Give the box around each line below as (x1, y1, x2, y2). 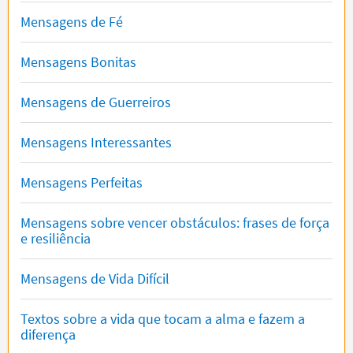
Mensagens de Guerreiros (20, 92, 171, 111)
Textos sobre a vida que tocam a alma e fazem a (20, 309, 305, 328)
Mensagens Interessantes (20, 132, 172, 151)
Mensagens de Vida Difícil (20, 269, 169, 288)
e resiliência (20, 229, 91, 247)
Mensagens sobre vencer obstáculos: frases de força (20, 213, 329, 232)
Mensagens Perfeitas (20, 173, 143, 191)
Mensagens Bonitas (20, 52, 136, 71)
